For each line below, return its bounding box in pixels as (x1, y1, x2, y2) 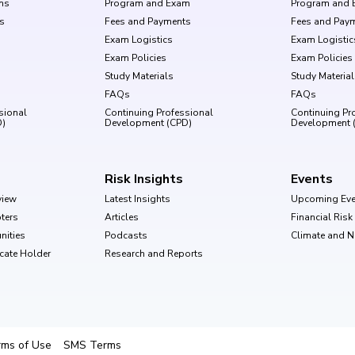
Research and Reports (105, 246, 203, 260)
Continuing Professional (105, 105, 213, 119)
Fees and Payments (105, 14, 191, 28)
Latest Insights (105, 192, 170, 205)
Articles (105, 210, 139, 223)
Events (291, 170, 333, 188)
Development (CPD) (105, 116, 192, 129)
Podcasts (105, 228, 147, 242)
